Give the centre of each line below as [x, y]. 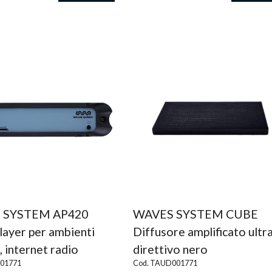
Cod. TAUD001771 [165, 263]
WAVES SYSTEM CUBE [195, 214]
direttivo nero [170, 249]
